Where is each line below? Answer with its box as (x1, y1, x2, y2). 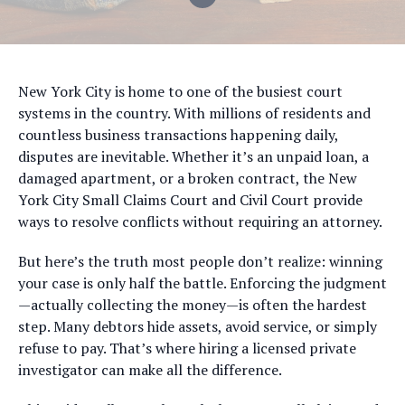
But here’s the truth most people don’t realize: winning (18, 251, 382, 271)
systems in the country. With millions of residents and (18, 103, 371, 123)
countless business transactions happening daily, (18, 125, 338, 145)
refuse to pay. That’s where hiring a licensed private (18, 338, 356, 358)
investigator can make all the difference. (18, 360, 282, 380)
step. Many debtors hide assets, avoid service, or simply (18, 316, 377, 336)
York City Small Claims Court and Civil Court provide (18, 190, 363, 210)
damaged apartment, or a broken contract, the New (18, 168, 357, 188)
